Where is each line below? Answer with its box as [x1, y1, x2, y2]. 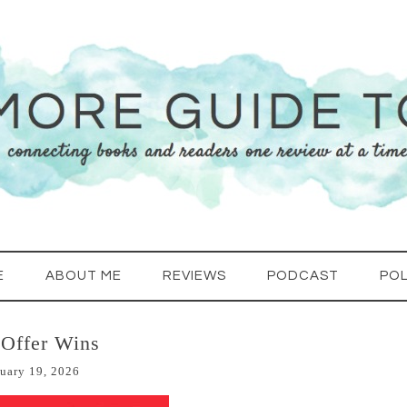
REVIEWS [163, 269, 226, 283]
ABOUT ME [45, 269, 122, 283]
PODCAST [267, 269, 339, 283]
